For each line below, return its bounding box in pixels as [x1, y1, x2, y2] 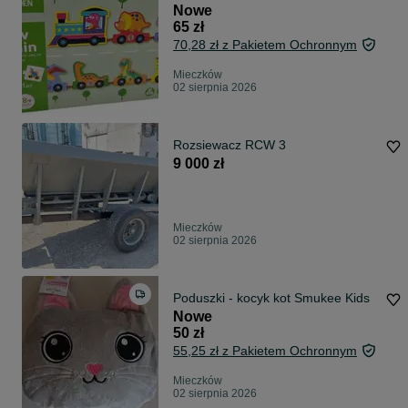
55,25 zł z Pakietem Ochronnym [173, 343, 357, 359]
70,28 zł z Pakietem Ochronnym [173, 37, 357, 53]
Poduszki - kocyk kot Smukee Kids [173, 291, 370, 306]
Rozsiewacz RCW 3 [173, 138, 286, 153]
